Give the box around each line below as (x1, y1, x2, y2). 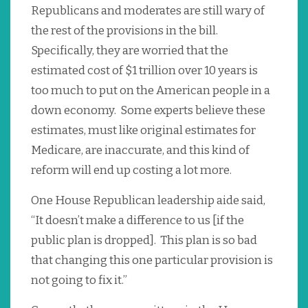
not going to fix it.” (31, 273, 127, 288)
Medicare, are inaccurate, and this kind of (31, 143, 250, 158)
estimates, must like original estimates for (31, 123, 256, 138)
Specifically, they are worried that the (31, 43, 228, 58)
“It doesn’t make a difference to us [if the (31, 213, 244, 228)
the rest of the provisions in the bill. (31, 23, 220, 38)
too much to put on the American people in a (31, 83, 270, 98)
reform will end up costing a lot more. (31, 163, 234, 178)
